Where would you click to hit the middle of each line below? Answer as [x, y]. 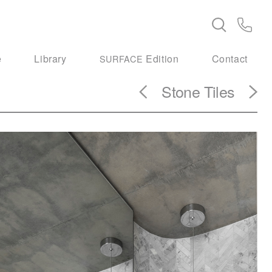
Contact [229, 58]
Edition [161, 58]
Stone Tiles [198, 91]
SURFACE [121, 58]
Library [50, 58]
